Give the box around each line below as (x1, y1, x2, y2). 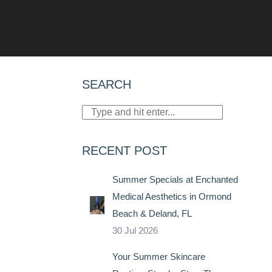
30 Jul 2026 (112, 225, 158, 236)
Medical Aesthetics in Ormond (112, 191, 231, 202)
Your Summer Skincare (112, 251, 205, 262)
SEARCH (81, 78, 131, 92)
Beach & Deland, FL (112, 208, 192, 219)
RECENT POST (81, 144, 167, 158)
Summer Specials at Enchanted (112, 174, 238, 185)
